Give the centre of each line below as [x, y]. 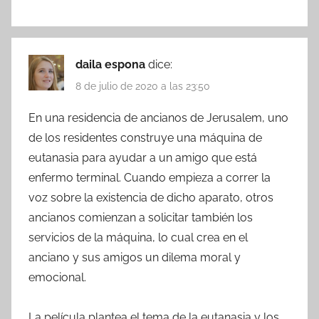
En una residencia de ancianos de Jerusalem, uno [158, 117]
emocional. [57, 277]
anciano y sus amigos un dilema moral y [135, 257]
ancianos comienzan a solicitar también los [141, 217]
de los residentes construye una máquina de [145, 137]
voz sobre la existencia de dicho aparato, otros [151, 197]
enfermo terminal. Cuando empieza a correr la [150, 177]
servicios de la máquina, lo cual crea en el [138, 237]
